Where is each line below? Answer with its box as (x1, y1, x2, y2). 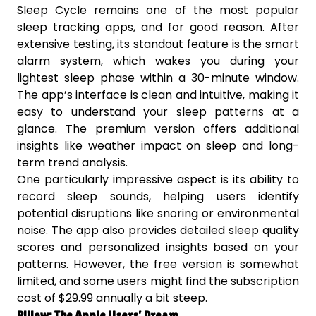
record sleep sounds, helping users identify (17, 188, 299, 205)
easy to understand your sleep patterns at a (17, 104, 299, 121)
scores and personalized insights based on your (17, 239, 299, 256)
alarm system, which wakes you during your (17, 53, 299, 70)
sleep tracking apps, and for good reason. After (17, 19, 299, 36)
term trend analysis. (17, 154, 128, 171)
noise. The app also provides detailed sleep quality (17, 222, 299, 239)
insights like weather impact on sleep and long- (17, 138, 299, 154)
